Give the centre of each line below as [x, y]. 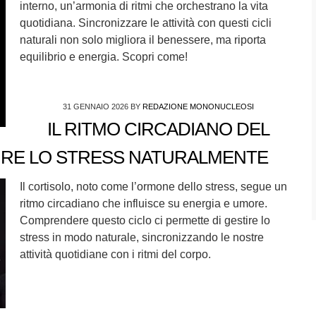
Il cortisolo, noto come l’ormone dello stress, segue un [153, 187]
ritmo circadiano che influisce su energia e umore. [143, 203]
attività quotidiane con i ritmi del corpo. [115, 254]
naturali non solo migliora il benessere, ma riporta [142, 40]
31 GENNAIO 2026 [96, 107]
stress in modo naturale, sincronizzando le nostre [141, 237]
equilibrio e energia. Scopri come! [103, 57]
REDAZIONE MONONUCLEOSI [199, 107]
